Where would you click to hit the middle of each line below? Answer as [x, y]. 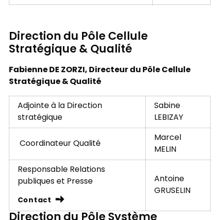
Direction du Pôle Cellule [78, 37]
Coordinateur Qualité [59, 144]
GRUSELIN [172, 191]
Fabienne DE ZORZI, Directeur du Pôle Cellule [99, 70]
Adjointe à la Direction [60, 106]
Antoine [169, 179]
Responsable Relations [61, 170]
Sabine [167, 106]
